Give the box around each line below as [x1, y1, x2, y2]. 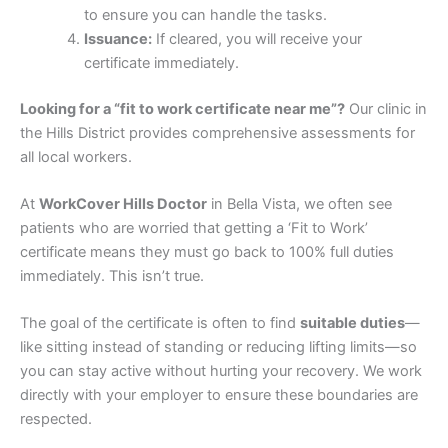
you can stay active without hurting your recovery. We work [20, 362, 422, 381]
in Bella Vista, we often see [207, 195, 392, 214]
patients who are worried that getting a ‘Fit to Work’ [20, 219, 368, 238]
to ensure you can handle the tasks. [83, 5, 327, 24]
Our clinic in [345, 99, 427, 118]
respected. [20, 410, 92, 429]
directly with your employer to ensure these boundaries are [20, 386, 418, 405]
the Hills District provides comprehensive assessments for [20, 123, 415, 142]
